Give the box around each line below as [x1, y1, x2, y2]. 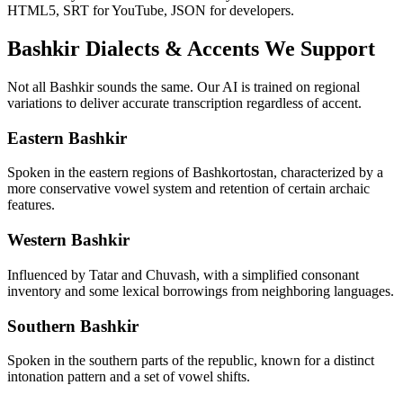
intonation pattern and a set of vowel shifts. [7, 369, 250, 385]
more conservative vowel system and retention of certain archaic [7, 181, 370, 197]
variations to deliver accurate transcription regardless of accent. [7, 95, 362, 111]
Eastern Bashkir [7, 128, 127, 148]
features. [7, 197, 55, 213]
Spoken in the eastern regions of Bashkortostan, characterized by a [7, 165, 383, 181]
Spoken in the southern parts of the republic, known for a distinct [7, 353, 374, 369]
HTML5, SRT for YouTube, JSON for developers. [7, 3, 294, 19]
